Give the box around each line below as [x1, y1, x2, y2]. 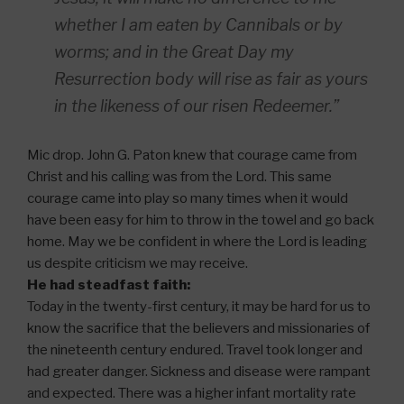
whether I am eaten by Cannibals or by [54, 15, 343, 35]
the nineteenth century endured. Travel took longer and [27, 342, 363, 359]
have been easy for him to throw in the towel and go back [27, 212, 374, 229]
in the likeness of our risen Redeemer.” [54, 96, 339, 116]
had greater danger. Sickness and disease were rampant [27, 363, 371, 381]
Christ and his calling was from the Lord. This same [27, 169, 332, 186]
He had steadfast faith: [27, 277, 190, 294]
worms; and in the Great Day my [54, 42, 294, 62]
